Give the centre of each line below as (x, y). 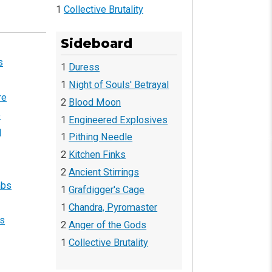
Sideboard (97, 44)
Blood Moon (95, 102)
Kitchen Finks (97, 155)
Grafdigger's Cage (107, 190)
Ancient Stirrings (104, 172)
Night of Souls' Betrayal (119, 84)
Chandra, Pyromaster (113, 207)
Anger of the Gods (108, 225)
